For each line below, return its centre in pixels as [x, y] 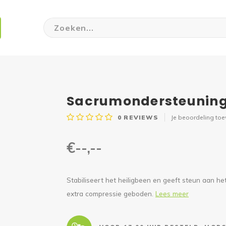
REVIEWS [140, 117]
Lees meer [172, 193]
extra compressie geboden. [111, 193]
